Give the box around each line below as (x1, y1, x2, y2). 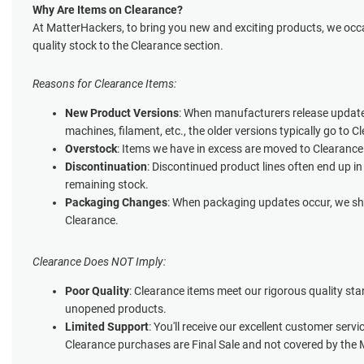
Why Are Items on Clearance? (32, 2, 183, 16)
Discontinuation (65, 159, 147, 173)
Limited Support (65, 319, 149, 333)
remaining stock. (65, 177, 149, 191)
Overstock (65, 141, 117, 155)
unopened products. (65, 301, 167, 315)
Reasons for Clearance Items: (32, 76, 176, 90)
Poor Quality (65, 284, 129, 297)
